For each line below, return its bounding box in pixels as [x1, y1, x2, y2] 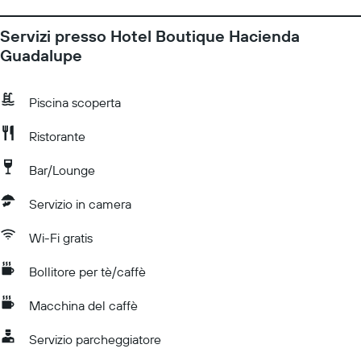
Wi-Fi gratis [29, 230, 93, 246]
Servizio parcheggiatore [29, 331, 161, 347]
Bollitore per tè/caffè [29, 263, 146, 280]
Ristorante [29, 128, 85, 144]
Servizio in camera [29, 196, 131, 212]
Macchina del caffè [29, 297, 138, 313]
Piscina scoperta [29, 94, 121, 110]
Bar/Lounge [29, 162, 95, 178]
